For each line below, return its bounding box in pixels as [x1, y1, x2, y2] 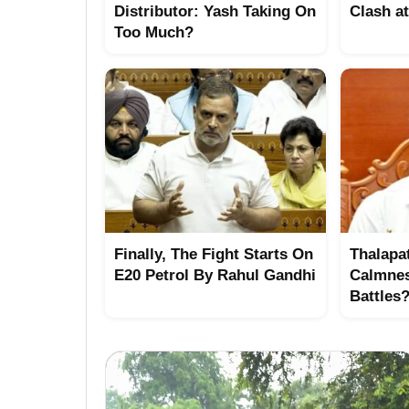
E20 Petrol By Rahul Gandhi [114, 267, 316, 284]
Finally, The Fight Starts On [114, 246, 313, 263]
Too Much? [114, 24, 194, 41]
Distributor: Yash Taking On [114, 3, 316, 20]
